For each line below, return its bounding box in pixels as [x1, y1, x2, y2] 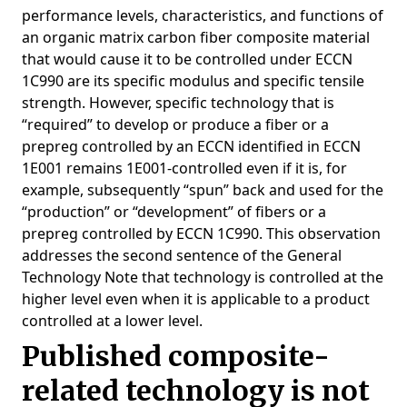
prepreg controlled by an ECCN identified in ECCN [22, 136, 361, 156]
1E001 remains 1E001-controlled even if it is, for [22, 158, 347, 178]
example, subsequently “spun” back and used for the [22, 180, 383, 200]
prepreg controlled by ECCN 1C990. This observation [22, 223, 381, 243]
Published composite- [22, 339, 330, 373]
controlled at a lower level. [22, 311, 203, 331]
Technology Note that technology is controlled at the [22, 267, 383, 287]
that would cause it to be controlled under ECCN [22, 49, 352, 69]
